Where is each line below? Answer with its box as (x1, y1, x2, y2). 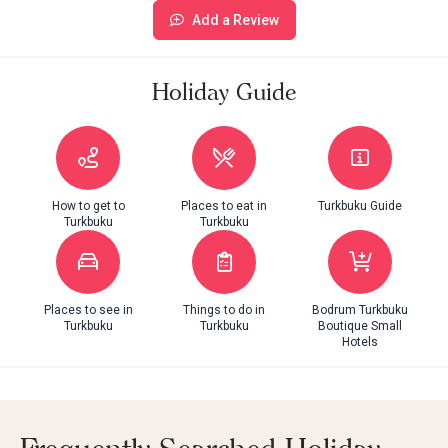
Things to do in (183, 302, 265, 317)
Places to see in (43, 302, 133, 317)
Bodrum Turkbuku (312, 302, 408, 317)
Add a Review (191, 11, 279, 28)
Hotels (342, 334, 378, 349)
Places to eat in (181, 198, 267, 213)
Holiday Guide (152, 76, 296, 106)
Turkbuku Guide (318, 198, 402, 213)
